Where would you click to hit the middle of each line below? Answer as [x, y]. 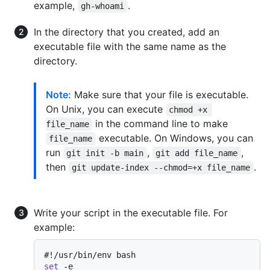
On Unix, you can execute [106, 109]
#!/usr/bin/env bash [90, 255]
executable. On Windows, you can [176, 138]
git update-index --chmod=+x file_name [161, 167]
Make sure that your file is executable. [160, 94]
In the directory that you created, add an [127, 32]
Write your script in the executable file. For [131, 212]
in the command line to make [160, 123]
